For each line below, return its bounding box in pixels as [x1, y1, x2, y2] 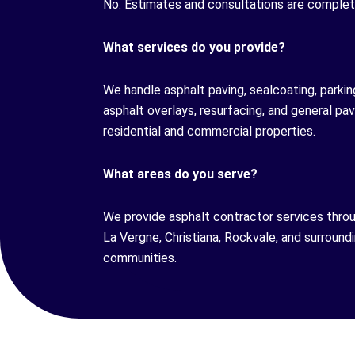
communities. [103, 250, 177, 265]
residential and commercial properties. [103, 123, 315, 139]
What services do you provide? [103, 39, 285, 55]
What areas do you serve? [103, 166, 258, 181]
